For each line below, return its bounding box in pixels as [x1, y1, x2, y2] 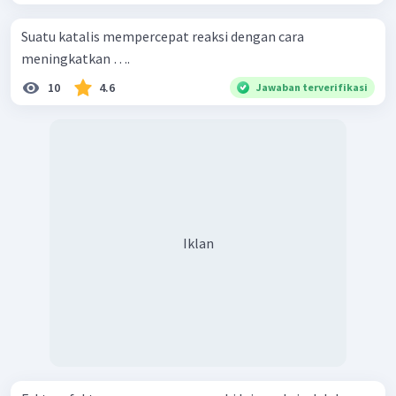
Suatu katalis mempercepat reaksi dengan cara [21, 27, 304, 45]
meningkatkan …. [21, 49, 130, 67]
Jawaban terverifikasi [256, 80, 368, 94]
